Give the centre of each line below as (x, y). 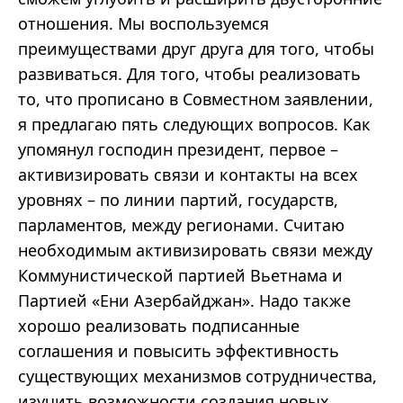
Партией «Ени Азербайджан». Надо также (184, 301)
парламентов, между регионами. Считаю (181, 225)
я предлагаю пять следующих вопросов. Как (194, 125)
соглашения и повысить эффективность (179, 351)
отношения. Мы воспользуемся (143, 24)
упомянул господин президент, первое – (178, 150)
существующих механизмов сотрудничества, (197, 376)
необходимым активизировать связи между (195, 251)
